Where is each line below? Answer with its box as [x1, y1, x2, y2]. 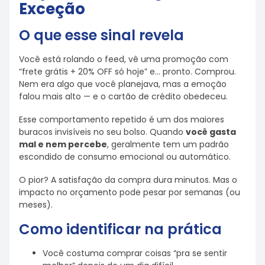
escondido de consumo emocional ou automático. [19, 151, 231, 163]
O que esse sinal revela [19, 25, 184, 46]
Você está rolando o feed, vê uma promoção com [19, 53, 228, 66]
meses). [19, 198, 53, 211]
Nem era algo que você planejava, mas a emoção [19, 78, 227, 91]
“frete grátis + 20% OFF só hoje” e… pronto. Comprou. [19, 66, 236, 78]
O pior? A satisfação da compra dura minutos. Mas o [19, 173, 237, 186]
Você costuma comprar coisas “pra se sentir [43, 247, 227, 260]
